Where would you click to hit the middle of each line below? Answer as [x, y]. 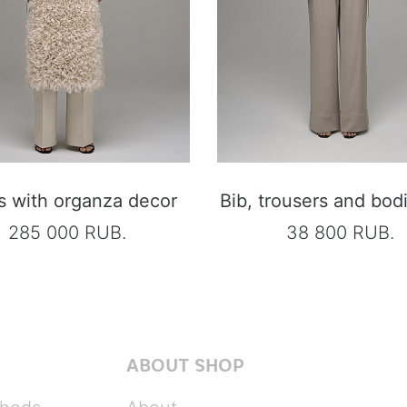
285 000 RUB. [67, 232]
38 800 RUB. [340, 232]
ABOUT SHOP [185, 365]
